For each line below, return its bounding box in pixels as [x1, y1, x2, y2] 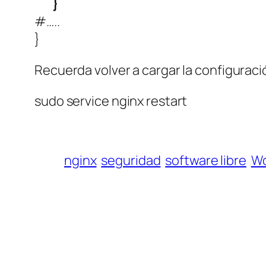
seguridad [101, 151, 161, 170]
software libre [165, 151, 246, 170]
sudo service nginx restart [34, 92, 188, 110]
